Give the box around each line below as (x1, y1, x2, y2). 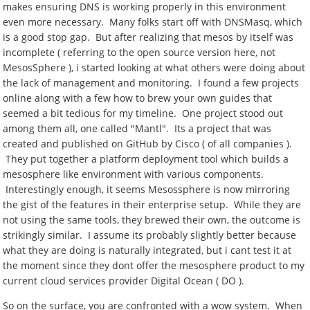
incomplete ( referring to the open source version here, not (3, 46, 276, 59)
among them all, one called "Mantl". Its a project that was (3, 122, 272, 135)
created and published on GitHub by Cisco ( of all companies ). (3, 137, 293, 150)
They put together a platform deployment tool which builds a (3, 152, 289, 165)
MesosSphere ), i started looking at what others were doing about (3, 61, 306, 74)
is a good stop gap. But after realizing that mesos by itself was (3, 30, 294, 44)
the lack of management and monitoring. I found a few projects (3, 76, 300, 89)
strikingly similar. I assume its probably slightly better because (3, 228, 297, 241)
